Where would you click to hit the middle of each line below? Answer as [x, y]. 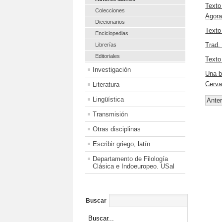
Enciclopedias [112, 33]
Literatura [106, 84]
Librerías [106, 44]
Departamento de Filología [130, 159]
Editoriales [108, 56]
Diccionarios [110, 22]
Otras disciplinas [117, 129]
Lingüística [108, 99]
